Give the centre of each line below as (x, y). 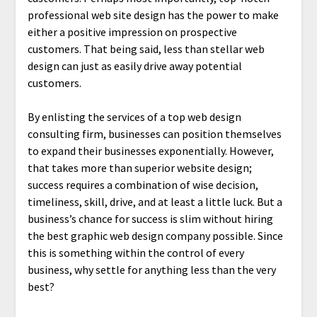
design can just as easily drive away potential (134, 65)
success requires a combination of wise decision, (143, 184)
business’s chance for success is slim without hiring (150, 218)
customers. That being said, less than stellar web (146, 48)
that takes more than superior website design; (139, 167)
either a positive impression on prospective (132, 31)
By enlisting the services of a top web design (134, 116)
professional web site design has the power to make (153, 15)
